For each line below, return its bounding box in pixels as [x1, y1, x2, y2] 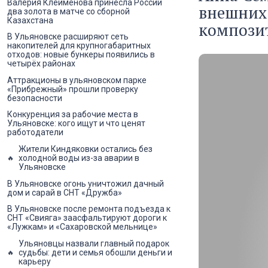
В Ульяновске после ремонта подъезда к [7, 204, 170, 214]
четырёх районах [7, 59, 75, 69]
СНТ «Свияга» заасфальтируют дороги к [7, 213, 167, 223]
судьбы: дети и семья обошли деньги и [19, 247, 172, 257]
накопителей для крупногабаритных [7, 41, 151, 51]
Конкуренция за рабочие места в [7, 109, 138, 120]
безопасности [7, 93, 62, 103]
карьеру [19, 256, 51, 266]
